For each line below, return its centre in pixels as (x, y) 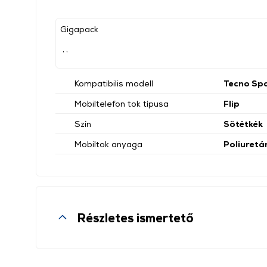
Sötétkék (243, 124)
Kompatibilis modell (114, 83)
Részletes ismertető (135, 218)
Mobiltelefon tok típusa (122, 103)
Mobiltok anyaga (108, 144)
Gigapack (79, 29)
